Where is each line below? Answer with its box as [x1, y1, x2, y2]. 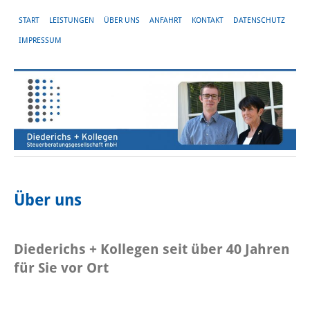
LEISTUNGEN [49, 16, 94, 25]
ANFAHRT [149, 16, 182, 25]
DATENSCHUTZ [233, 16, 285, 25]
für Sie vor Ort [14, 259, 109, 276]
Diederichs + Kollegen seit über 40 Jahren [14, 241, 290, 257]
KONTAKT [192, 16, 224, 25]
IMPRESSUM [19, 36, 62, 45]
